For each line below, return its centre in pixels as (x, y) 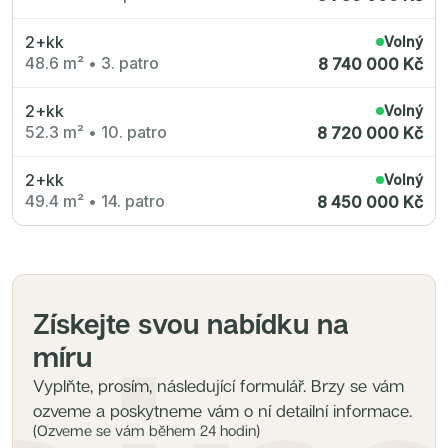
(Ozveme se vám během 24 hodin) (146, 430)
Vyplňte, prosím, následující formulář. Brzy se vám (218, 385)
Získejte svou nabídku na (191, 323)
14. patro (133, 200)
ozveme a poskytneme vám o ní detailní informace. (222, 410)
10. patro (134, 131)
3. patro (130, 62)
